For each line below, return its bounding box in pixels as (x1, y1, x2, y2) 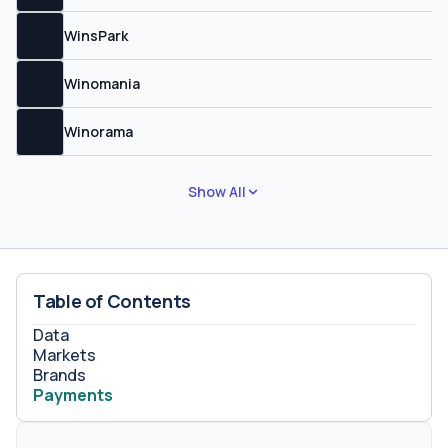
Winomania (64, 73, 140, 93)
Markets (33, 344, 96, 366)
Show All (188, 182, 246, 201)
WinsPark (64, 25, 128, 45)
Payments (33, 384, 113, 406)
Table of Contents (33, 289, 191, 313)
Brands (33, 364, 86, 386)
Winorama (64, 121, 133, 141)
